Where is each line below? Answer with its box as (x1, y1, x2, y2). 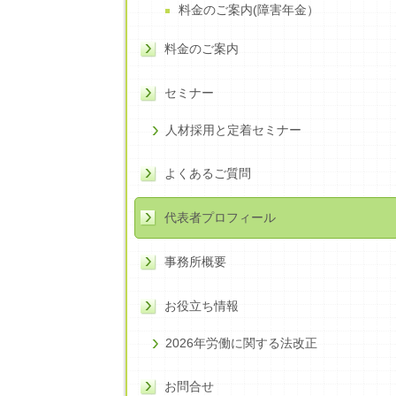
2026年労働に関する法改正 (165, 335, 317, 350)
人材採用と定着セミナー (165, 122, 301, 137)
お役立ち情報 (164, 298, 239, 313)
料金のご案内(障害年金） (179, 2, 319, 17)
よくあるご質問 (164, 165, 251, 180)
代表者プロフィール (164, 209, 276, 225)
